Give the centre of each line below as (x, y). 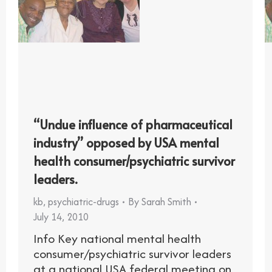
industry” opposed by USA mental (126, 143)
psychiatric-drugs (83, 202)
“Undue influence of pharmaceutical (133, 125)
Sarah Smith (166, 202)
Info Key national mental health (117, 239)
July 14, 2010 (61, 217)
